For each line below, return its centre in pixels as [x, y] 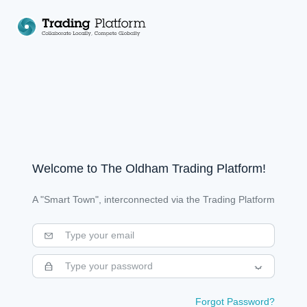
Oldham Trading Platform [194, 169]
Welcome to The [79, 169]
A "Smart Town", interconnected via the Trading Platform [153, 199]
